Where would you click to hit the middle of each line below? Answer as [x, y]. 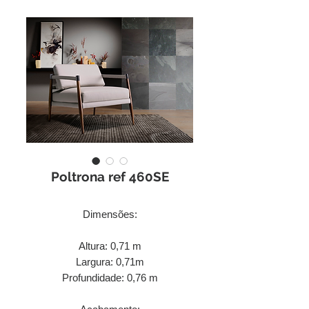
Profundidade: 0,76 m [110, 278]
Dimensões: [110, 214]
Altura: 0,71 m [110, 246]
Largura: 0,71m [110, 262]
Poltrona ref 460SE [110, 177]
